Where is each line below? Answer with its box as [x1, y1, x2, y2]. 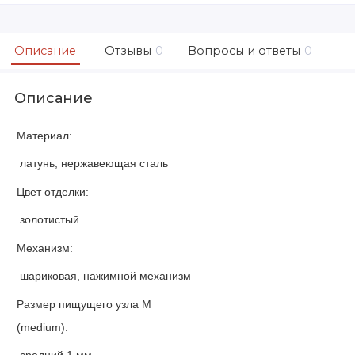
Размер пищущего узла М [17, 298, 151, 311]
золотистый [19, 212, 79, 226]
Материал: [17, 129, 72, 143]
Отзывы [105, 43, 151, 58]
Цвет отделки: [17, 185, 89, 199]
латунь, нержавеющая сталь [19, 156, 168, 170]
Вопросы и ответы [188, 43, 300, 58]
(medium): [17, 321, 68, 334]
